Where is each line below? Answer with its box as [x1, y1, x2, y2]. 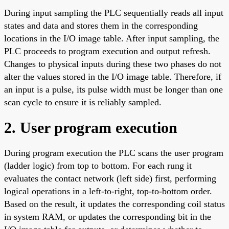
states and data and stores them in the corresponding [4, 20, 198, 31]
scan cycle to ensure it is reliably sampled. [4, 97, 162, 107]
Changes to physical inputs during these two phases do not [4, 58, 221, 69]
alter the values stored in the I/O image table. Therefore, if [4, 71, 221, 82]
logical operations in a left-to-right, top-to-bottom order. [4, 186, 212, 196]
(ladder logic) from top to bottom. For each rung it [4, 160, 192, 171]
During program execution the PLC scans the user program [4, 147, 223, 158]
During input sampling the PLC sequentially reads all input [4, 7, 223, 18]
